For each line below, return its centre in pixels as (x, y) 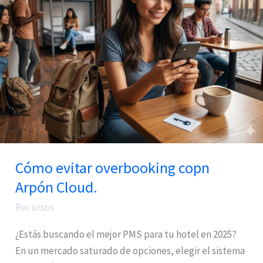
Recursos (34, 207)
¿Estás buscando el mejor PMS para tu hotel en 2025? (126, 235)
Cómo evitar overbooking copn (112, 168)
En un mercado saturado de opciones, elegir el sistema (130, 251)
